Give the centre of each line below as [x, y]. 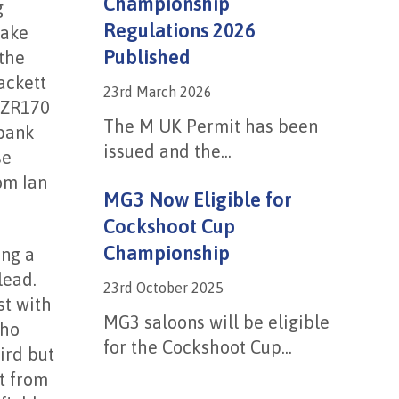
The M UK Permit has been [210, 126]
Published [146, 57]
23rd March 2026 [157, 92]
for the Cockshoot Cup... [197, 347]
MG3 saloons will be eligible [216, 322]
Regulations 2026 [179, 30]
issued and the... [167, 151]
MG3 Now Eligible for [197, 199]
